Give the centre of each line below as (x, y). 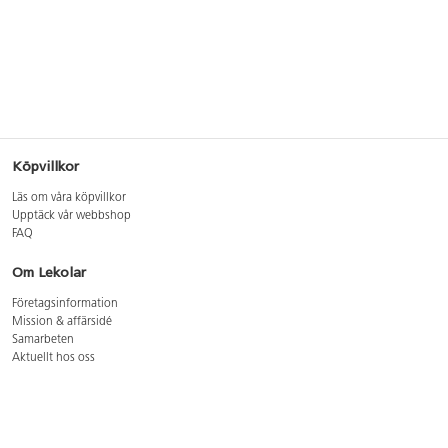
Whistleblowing (53, 412)
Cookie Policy (46, 394)
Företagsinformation (65, 304)
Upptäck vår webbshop (71, 216)
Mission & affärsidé (62, 322)
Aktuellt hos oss (53, 358)
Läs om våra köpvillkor (69, 198)
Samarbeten (43, 340)
